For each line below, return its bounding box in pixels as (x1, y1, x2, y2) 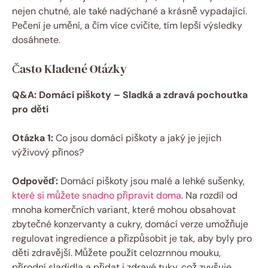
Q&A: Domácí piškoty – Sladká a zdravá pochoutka (12, 88, 248, 101)
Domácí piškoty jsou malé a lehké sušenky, (58, 174, 245, 187)
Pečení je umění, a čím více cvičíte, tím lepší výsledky (12, 19, 242, 32)
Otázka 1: (12, 131, 53, 144)
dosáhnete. (12, 33, 60, 46)
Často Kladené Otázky (12, 60, 127, 77)
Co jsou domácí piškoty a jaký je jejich (53, 131, 221, 144)
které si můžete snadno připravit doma (12, 188, 181, 202)
